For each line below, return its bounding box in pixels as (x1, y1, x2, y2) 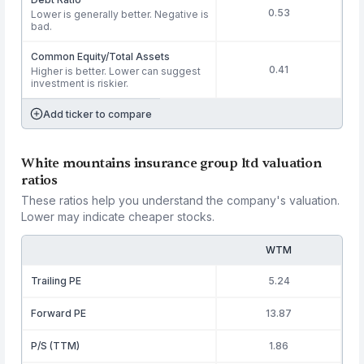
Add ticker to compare (43, 107, 153, 120)
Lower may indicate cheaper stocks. (21, 210, 215, 223)
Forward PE (31, 307, 87, 319)
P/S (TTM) (31, 340, 80, 352)
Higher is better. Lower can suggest (31, 65, 201, 77)
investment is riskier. (31, 77, 129, 89)
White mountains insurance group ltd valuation (21, 155, 322, 171)
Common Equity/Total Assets (31, 50, 171, 63)
